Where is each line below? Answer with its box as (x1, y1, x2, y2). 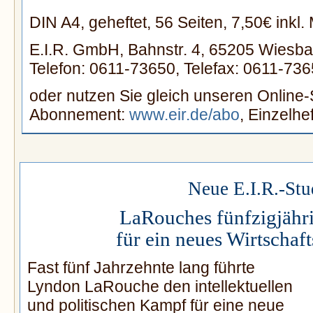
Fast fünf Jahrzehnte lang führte (27, 259, 255, 277)
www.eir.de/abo (129, 105, 240, 124)
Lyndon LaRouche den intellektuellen (27, 277, 293, 296)
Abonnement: (29, 105, 129, 124)
